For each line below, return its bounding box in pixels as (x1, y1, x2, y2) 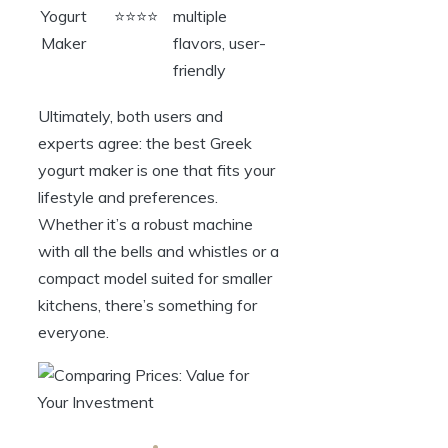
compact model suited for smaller (38, 267, 272, 288)
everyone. (38, 321, 109, 342)
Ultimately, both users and (38, 105, 223, 126)
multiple (173, 5, 227, 26)
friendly (173, 59, 226, 80)
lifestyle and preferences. (38, 186, 218, 207)
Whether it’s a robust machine (38, 213, 253, 234)
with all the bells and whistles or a (38, 240, 279, 261)
